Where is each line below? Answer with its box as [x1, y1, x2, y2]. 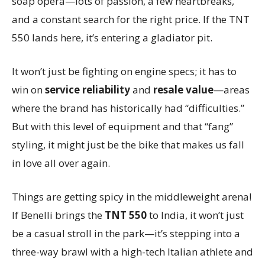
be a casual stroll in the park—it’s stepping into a [12, 226, 240, 240]
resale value [153, 82, 214, 96]
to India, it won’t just [147, 208, 244, 222]
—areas [214, 82, 250, 96]
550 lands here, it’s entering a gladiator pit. [12, 30, 212, 44]
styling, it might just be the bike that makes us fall [12, 137, 244, 151]
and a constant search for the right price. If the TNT [12, 12, 250, 26]
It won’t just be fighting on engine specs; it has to [12, 64, 237, 78]
